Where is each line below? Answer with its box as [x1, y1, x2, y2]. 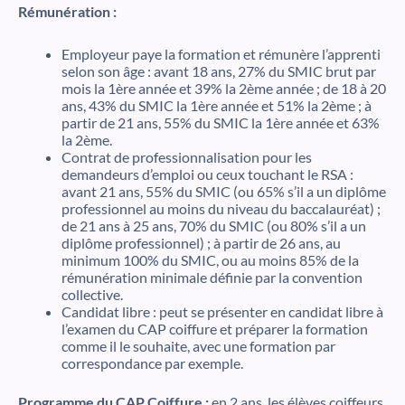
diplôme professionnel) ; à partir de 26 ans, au [61, 234, 341, 252]
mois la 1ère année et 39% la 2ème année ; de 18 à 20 [61, 80, 386, 98]
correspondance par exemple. [61, 354, 243, 372]
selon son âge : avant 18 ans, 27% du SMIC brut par [61, 62, 376, 80]
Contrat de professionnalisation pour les [61, 148, 312, 166]
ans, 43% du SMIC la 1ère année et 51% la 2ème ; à [61, 97, 372, 115]
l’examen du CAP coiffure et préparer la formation [61, 320, 368, 338]
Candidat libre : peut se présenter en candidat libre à [61, 303, 383, 321]
